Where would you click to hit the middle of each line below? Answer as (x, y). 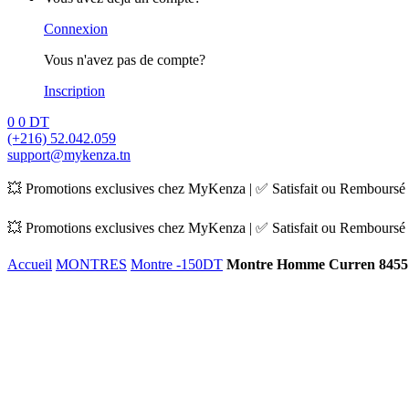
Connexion (76, 29)
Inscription (74, 91)
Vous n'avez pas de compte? (125, 60)
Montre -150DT (177, 264)
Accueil (30, 264)
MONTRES (91, 264)
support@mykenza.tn (69, 155)
